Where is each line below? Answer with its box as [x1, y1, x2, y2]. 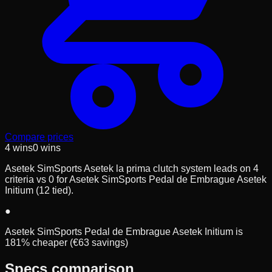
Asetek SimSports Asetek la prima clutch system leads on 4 [5, 163, 259, 174]
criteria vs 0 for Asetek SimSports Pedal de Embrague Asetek [5, 174, 267, 185]
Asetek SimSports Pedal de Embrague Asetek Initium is [5, 226, 243, 237]
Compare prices [5, 132, 73, 143]
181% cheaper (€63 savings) [5, 237, 128, 248]
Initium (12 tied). [5, 185, 73, 196]
